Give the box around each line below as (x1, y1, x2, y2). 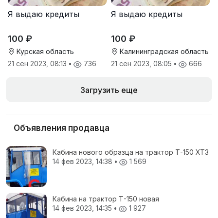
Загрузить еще (80, 85, 138, 95)
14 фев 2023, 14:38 (53, 157, 114, 166)
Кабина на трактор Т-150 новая (53, 195, 159, 203)
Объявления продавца (14, 123, 109, 133)
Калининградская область (118, 47, 209, 56)
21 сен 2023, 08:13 (8, 59, 69, 68)
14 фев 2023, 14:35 (53, 204, 114, 213)
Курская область (15, 47, 74, 56)
